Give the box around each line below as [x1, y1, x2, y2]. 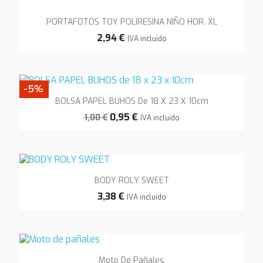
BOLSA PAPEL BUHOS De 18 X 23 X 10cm [55, 96, 208, 107]
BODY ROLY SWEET [94, 175, 169, 187]
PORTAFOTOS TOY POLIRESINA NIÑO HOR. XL [46, 16, 217, 28]
